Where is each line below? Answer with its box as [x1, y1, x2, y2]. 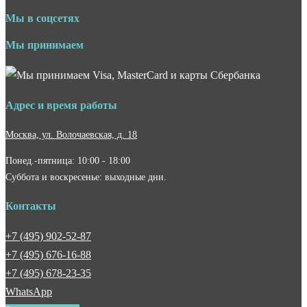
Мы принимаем [5, 39, 84, 51]
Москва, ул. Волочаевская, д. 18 [5, 128, 137, 140]
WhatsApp [5, 285, 52, 297]
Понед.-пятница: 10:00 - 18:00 [5, 155, 130, 167]
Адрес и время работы [5, 99, 117, 111]
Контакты [5, 199, 56, 212]
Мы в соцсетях [5, 12, 79, 24]
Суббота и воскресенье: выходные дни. [5, 171, 167, 183]
